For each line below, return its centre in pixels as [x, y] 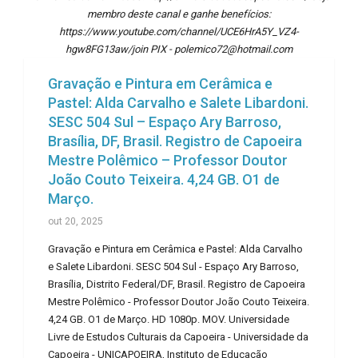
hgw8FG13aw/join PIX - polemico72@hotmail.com [179, 50]
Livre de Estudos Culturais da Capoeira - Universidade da [178, 337]
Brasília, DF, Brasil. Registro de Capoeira [175, 141]
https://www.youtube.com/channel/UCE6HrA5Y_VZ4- [179, 32]
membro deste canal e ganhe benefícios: [179, 14]
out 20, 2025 [76, 222]
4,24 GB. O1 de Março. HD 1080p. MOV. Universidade [169, 320]
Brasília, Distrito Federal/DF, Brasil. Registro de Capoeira [177, 284]
